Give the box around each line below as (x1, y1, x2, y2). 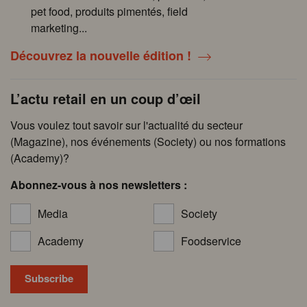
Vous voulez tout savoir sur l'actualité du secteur (10, 116, 243, 133)
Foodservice (181, 232, 241, 249)
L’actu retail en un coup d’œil (10, 88, 201, 108)
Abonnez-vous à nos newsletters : (10, 176, 187, 193)
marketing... (31, 19, 87, 36)
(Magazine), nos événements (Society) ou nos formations (10, 133, 286, 149)
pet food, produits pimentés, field (31, 3, 188, 19)
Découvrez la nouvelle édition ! (10, 46, 191, 64)
